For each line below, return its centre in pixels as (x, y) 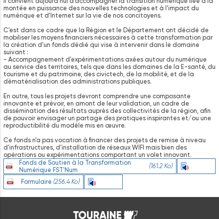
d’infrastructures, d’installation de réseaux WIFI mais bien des (95, 147)
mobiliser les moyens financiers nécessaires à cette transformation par (108, 37)
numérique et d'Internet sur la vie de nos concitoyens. (83, 15)
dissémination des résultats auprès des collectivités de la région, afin (107, 110)
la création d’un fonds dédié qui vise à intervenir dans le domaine (101, 44)
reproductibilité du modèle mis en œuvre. (65, 125)
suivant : (16, 52)
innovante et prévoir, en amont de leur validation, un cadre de (96, 103)
